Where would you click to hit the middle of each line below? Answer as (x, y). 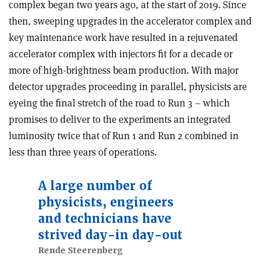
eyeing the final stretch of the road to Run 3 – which (119, 103)
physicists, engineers (106, 203)
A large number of (95, 186)
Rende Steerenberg (80, 251)
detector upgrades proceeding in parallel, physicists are (128, 87)
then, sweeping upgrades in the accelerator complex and (130, 21)
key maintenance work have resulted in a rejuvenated (123, 38)
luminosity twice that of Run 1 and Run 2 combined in (124, 136)
